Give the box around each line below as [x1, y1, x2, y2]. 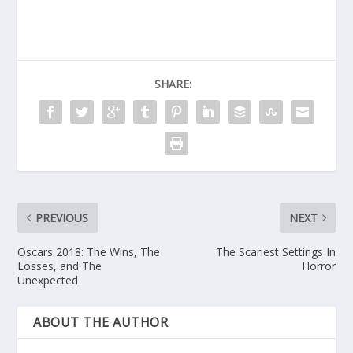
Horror [301, 258, 336, 274]
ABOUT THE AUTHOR [33, 314, 169, 332]
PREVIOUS [35, 210, 89, 226]
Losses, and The [17, 258, 102, 274]
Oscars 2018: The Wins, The [17, 244, 161, 260]
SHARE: [154, 76, 191, 92]
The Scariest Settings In [215, 244, 336, 260]
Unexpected [17, 273, 79, 288]
